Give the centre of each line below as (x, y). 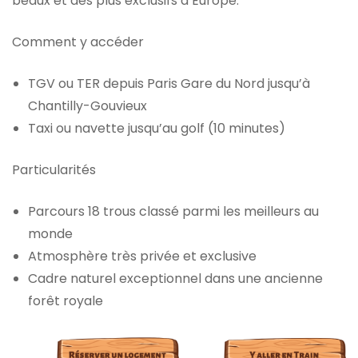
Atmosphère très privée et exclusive (142, 256)
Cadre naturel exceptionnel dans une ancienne (175, 278)
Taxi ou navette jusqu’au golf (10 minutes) (157, 128)
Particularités (54, 169)
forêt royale (66, 300)
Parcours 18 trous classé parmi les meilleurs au (173, 211)
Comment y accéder (78, 42)
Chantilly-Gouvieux (88, 105)
